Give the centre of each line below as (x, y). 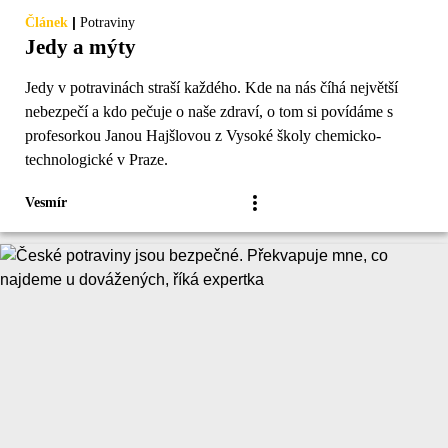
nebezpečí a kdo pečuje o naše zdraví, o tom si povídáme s (209, 112)
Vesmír (46, 203)
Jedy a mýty (80, 47)
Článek (46, 23)
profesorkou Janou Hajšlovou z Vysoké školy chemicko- (203, 136)
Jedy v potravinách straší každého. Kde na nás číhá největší (211, 88)
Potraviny (107, 23)
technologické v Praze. (96, 160)
